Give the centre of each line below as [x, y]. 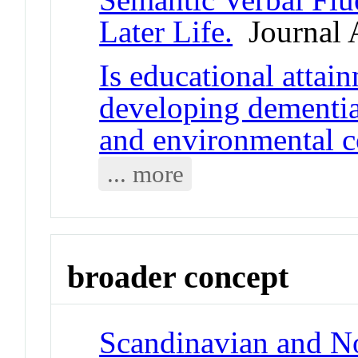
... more [145, 173]
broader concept [178, 276]
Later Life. [166, 31]
